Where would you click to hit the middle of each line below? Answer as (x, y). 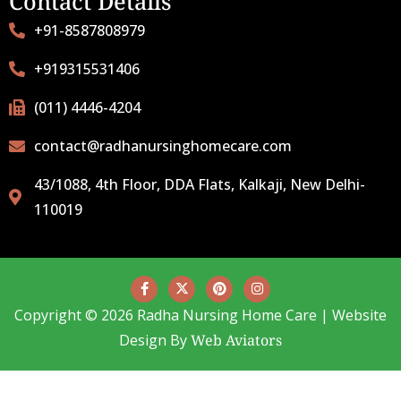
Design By (155, 341)
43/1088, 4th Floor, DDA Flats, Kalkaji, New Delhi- (199, 184)
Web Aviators (236, 341)
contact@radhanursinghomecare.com (162, 145)
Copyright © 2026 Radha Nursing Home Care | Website (200, 316)
